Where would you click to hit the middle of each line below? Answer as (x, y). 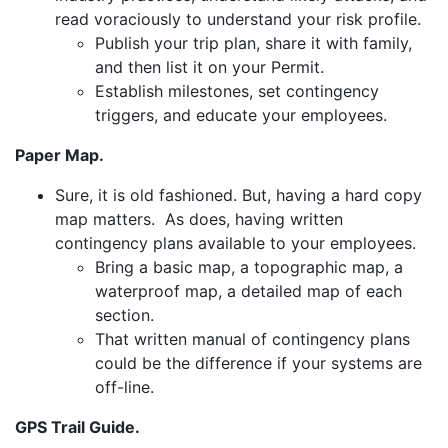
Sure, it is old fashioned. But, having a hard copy (238, 195)
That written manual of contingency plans (252, 339)
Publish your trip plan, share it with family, (253, 43)
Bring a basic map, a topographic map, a (249, 267)
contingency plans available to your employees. (235, 243)
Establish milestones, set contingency (237, 91)
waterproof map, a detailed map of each (248, 291)
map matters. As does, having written (199, 219)
